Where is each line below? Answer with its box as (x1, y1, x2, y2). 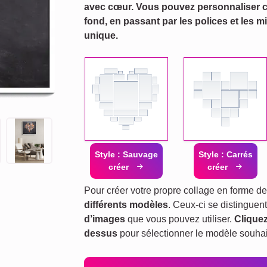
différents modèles (84, 200, 168, 210)
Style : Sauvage (95, 150, 159, 159)
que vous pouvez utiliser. (125, 214, 234, 224)
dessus (84, 228, 117, 238)
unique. (84, 30, 118, 41)
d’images (84, 214, 125, 224)
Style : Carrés (198, 150, 253, 159)
